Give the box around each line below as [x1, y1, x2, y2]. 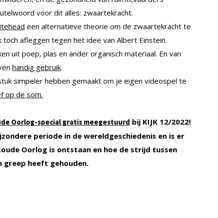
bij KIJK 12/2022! [130, 116, 191, 127]
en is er [158, 130, 184, 141]
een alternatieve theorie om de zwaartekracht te [25, 21, 191, 31]
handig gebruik [12, 62, 61, 72]
